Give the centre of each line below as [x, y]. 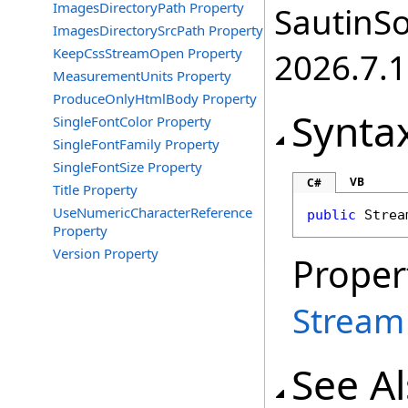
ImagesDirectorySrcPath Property [158, 30]
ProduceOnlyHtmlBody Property [155, 98]
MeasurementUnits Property [142, 76]
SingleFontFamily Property [136, 144]
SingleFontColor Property [132, 121]
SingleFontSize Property [127, 167]
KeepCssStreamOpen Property [148, 53]
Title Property [95, 189]
